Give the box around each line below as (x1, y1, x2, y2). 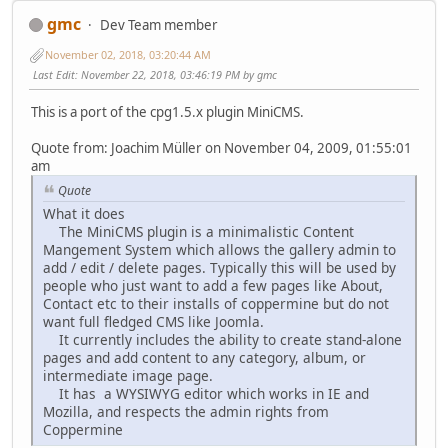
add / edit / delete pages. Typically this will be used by (43, 257, 396, 277)
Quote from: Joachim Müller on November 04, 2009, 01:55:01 (31, 139, 412, 158)
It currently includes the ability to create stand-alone (43, 329, 402, 349)
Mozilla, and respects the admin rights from (43, 401, 329, 421)
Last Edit (33, 66, 75, 82)
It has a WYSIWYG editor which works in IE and (43, 383, 369, 403)
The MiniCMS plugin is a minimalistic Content (43, 221, 354, 241)
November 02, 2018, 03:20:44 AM (45, 47, 211, 63)
